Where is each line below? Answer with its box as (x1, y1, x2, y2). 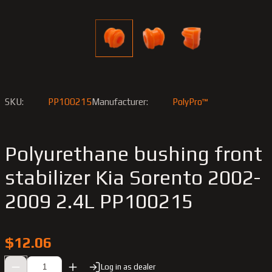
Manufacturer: (92, 97, 148, 107)
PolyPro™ (172, 97, 208, 107)
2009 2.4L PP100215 (5, 189, 193, 212)
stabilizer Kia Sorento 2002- (5, 165, 260, 189)
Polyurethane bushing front (5, 141, 262, 165)
